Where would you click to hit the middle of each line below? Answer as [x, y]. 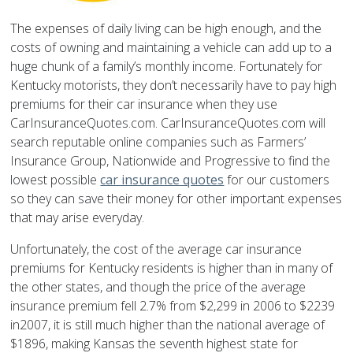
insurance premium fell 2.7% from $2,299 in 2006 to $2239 [173, 306]
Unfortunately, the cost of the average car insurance [156, 249]
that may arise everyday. [78, 218]
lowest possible [56, 180]
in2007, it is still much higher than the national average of [168, 325]
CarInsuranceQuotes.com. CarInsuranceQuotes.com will [168, 123]
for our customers [277, 180]
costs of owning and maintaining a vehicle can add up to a [171, 48]
